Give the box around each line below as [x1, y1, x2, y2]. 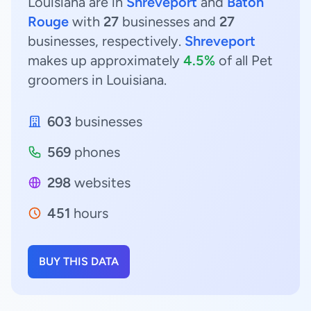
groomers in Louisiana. [28, 72, 167, 88]
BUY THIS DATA [39, 255, 119, 268]
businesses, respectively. [28, 33, 185, 49]
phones [71, 144, 120, 160]
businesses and [119, 13, 219, 30]
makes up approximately [28, 52, 183, 69]
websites [71, 174, 131, 191]
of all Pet [215, 52, 273, 69]
